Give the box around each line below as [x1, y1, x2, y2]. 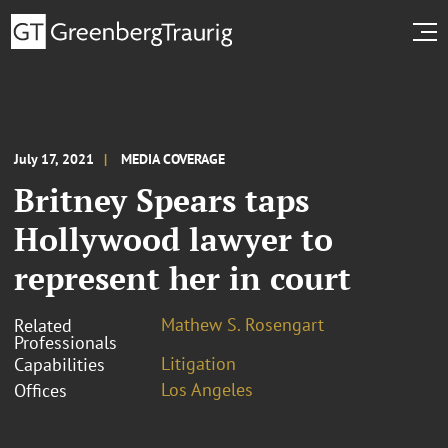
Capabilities [14, 352, 105, 376]
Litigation [161, 351, 236, 375]
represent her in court [14, 256, 351, 299]
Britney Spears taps [14, 178, 309, 221]
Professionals [14, 330, 117, 354]
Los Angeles [161, 377, 253, 401]
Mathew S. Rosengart [161, 312, 324, 336]
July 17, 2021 [14, 149, 94, 168]
